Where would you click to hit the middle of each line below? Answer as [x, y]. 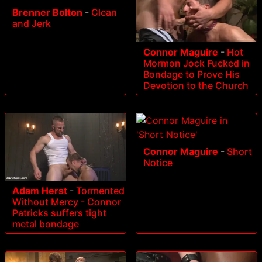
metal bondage [46, 224]
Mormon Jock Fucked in [196, 63]
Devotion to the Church [196, 85]
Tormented [100, 191]
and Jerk [32, 23]
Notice [158, 162]
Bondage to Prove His [192, 74]
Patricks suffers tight [59, 213]
